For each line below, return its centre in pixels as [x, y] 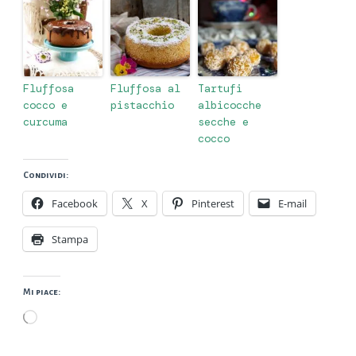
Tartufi [220, 88]
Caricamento [67, 314]
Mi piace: [42, 291]
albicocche [230, 104]
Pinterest [213, 203]
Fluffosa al [145, 88]
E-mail [292, 203]
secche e [223, 121]
